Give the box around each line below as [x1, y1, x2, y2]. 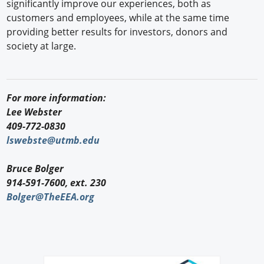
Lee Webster [6, 105, 62, 119]
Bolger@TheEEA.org [6, 190, 95, 204]
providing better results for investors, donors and [6, 25, 228, 39]
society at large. [6, 39, 77, 53]
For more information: [6, 91, 111, 105]
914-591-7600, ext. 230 [6, 176, 107, 190]
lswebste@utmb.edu [6, 134, 100, 147]
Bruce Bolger [6, 162, 64, 176]
